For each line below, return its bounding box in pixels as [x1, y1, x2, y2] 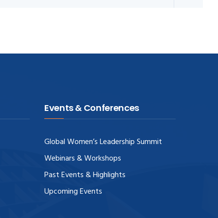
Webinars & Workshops [44, 152, 121, 165]
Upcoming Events [44, 185, 102, 198]
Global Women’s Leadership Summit [44, 135, 162, 148]
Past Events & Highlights [44, 168, 126, 182]
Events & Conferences [44, 101, 139, 114]
